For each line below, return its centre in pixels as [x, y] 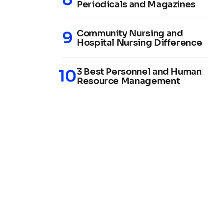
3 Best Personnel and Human [139, 71]
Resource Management [128, 81]
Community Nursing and [130, 33]
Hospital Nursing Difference [139, 42]
